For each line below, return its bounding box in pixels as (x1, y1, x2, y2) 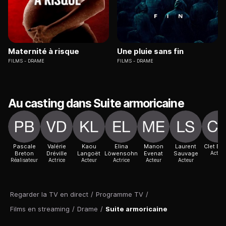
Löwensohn (104, 150, 138, 157)
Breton (15, 150, 34, 157)
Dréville (46, 150, 67, 157)
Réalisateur (11, 157, 38, 163)
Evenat (144, 150, 163, 157)
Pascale (13, 143, 36, 150)
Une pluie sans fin (117, 46, 184, 56)
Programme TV (96, 190, 143, 199)
